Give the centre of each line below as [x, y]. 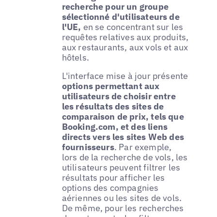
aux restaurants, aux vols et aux [125, 47]
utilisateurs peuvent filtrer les [121, 168]
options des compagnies [110, 188]
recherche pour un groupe [115, 7]
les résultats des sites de [113, 107]
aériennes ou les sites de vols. [122, 198]
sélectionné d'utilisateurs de [121, 17]
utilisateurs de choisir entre [119, 96]
